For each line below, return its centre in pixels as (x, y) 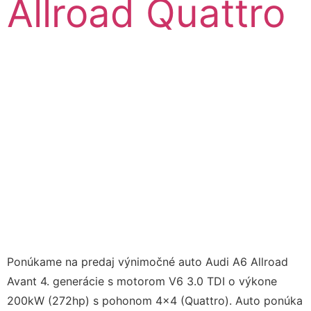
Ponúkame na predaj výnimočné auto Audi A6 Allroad (148, 261)
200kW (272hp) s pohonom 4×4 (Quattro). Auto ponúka (155, 300)
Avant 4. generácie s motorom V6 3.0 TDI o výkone (142, 281)
